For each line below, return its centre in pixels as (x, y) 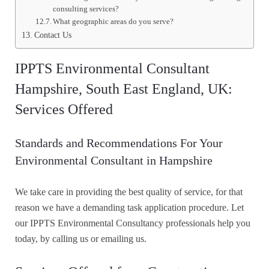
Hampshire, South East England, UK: (124, 89)
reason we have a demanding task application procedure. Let (129, 208)
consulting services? (86, 9)
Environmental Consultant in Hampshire (114, 161)
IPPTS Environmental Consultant (112, 69)
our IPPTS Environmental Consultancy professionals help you (133, 223)
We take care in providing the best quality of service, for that (129, 192)
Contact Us (53, 35)
